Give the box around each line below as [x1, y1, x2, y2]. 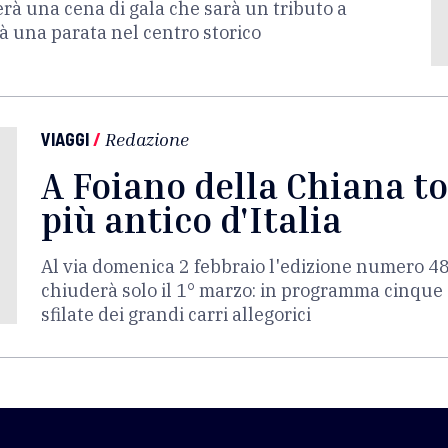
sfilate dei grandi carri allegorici [41, 303, 311, 326]
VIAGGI [41, 128, 89, 150]
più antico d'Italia [41, 198, 342, 241]
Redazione [105, 128, 189, 150]
